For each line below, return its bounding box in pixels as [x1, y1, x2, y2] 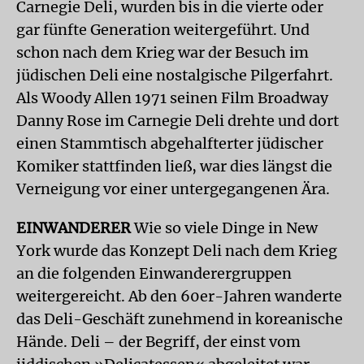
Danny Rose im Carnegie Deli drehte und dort [16, 111, 339, 130]
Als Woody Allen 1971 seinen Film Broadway [16, 89, 328, 107]
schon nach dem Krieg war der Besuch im [16, 43, 309, 62]
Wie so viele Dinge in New [131, 219, 318, 237]
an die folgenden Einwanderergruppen [16, 264, 292, 283]
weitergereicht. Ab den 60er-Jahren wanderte [16, 287, 342, 305]
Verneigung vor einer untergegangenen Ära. [16, 180, 330, 198]
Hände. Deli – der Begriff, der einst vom [16, 332, 301, 351]
